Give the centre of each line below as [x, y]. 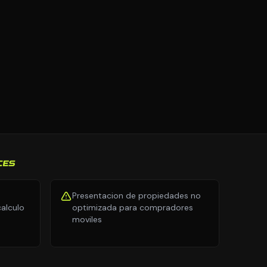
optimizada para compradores [133, 207]
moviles [87, 219]
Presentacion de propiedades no [136, 195]
